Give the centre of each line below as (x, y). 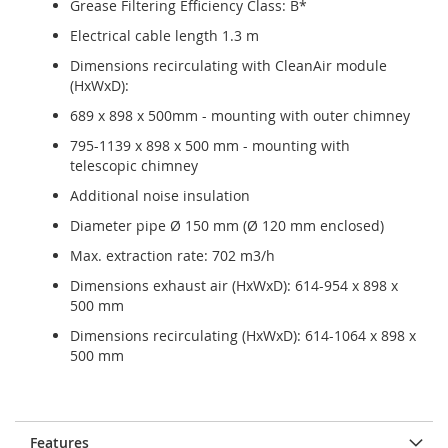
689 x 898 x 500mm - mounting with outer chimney (240, 115)
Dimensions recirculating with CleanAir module (228, 65)
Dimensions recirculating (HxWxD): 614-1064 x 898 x (243, 335)
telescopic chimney (134, 165)
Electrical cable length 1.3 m (164, 35)
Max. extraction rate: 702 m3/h (172, 255)
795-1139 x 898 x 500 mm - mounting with (210, 145)
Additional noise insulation (160, 195)
